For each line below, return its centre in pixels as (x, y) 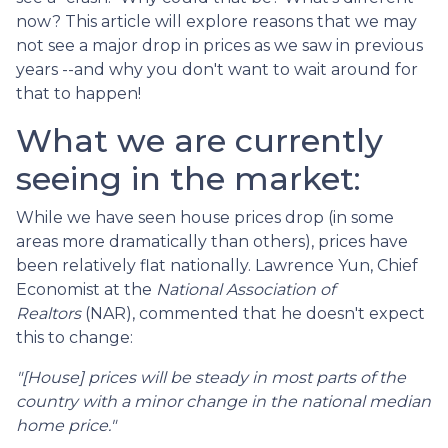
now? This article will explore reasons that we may (216, 21)
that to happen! (78, 93)
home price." (66, 425)
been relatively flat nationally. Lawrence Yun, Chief (217, 265)
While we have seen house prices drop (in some (205, 217)
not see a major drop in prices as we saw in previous (219, 45)
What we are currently (199, 140)
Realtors (48, 313)
